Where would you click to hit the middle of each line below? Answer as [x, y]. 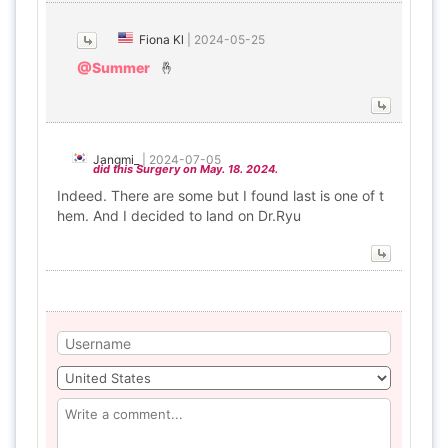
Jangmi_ [116, 159]
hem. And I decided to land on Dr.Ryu [179, 215]
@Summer [113, 67]
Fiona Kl [161, 39]
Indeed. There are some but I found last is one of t [220, 195]
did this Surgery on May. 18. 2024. [185, 169]
